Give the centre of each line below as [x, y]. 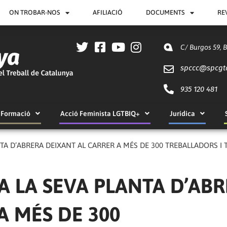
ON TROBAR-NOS [35, 12]
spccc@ [193, 68]
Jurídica [182, 113]
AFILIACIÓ [108, 12]
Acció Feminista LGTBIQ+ [100, 113]
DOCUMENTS [166, 12]
